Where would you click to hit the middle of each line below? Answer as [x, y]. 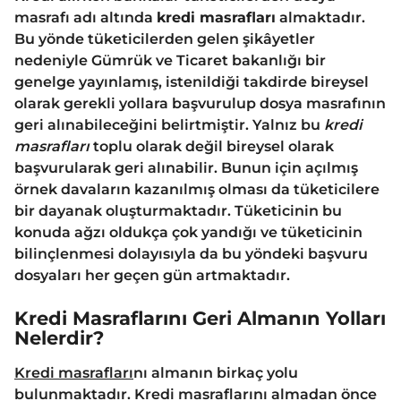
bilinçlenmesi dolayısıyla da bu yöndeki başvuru [191, 254]
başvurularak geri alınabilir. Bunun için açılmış [186, 168]
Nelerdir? [59, 337]
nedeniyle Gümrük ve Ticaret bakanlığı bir [170, 61]
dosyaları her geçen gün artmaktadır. [152, 276]
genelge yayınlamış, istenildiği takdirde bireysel [192, 82]
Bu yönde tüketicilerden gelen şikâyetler [165, 39]
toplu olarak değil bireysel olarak [212, 147]
